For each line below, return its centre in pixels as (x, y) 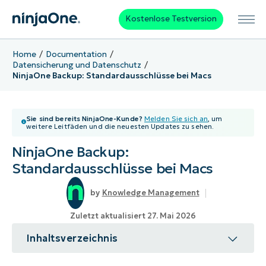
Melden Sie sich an (176, 119)
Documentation (76, 54)
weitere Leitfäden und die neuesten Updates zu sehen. (120, 127)
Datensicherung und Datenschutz (77, 65)
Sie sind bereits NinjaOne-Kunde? (84, 119)
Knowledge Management (151, 193)
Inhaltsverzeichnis (72, 238)
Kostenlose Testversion (171, 19)
